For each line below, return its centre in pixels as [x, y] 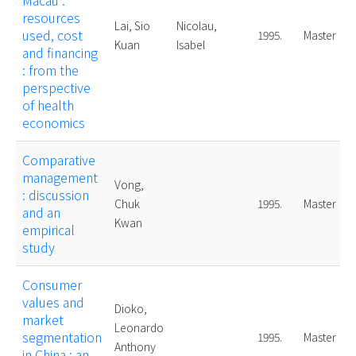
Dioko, [131, 309]
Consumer [52, 285]
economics [54, 123]
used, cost [52, 35]
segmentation [62, 337]
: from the [50, 70]
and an [41, 213]
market [43, 320]
